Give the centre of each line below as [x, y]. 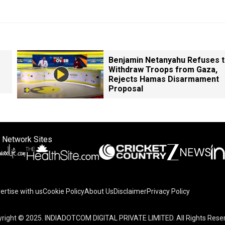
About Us [99, 191]
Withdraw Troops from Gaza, [163, 70]
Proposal [126, 89]
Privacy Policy [168, 191]
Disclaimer [130, 191]
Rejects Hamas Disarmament [164, 79]
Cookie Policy [64, 191]
